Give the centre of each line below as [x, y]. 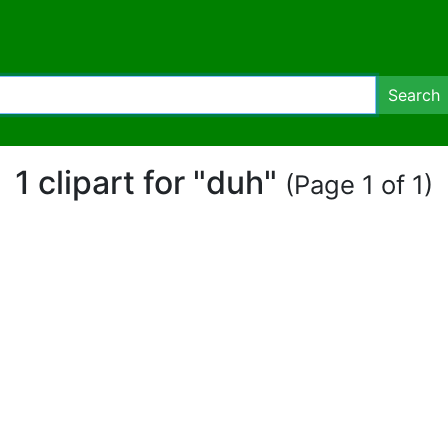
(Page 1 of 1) [359, 184]
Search [414, 95]
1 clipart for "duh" [150, 182]
